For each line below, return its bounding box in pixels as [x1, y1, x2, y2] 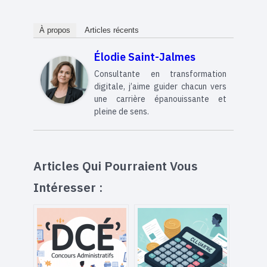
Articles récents [85, 26, 139, 35]
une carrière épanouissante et [94, 94, 226, 105]
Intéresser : [33, 179, 103, 195]
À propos [39, 26, 70, 35]
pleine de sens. [94, 106, 149, 117]
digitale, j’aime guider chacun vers [94, 81, 226, 92]
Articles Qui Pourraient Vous [33, 157, 198, 174]
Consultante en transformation [94, 69, 226, 80]
